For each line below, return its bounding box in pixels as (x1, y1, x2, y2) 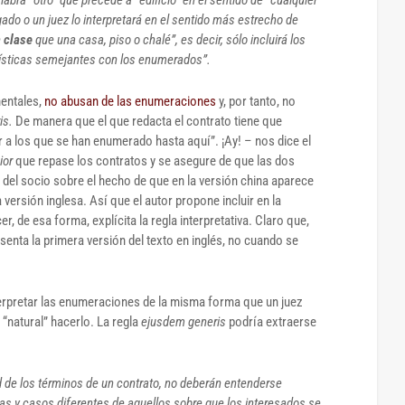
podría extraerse (229, 313, 316, 330)
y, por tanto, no (216, 92, 296, 109)
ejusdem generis (141, 313, 229, 330)
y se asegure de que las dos (147, 152, 295, 169)
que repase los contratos (13, 152, 147, 169)
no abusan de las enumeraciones (44, 92, 216, 109)
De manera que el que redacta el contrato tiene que (15, 112, 282, 129)
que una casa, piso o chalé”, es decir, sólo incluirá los (33, 31, 306, 48)
